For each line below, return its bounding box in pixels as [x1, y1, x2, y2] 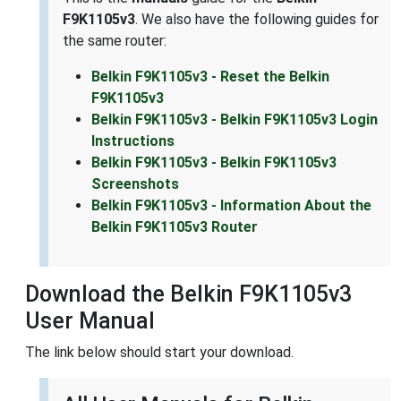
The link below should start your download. [25, 344, 294, 362]
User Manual [25, 308, 155, 335]
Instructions [91, 132, 175, 150]
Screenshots [91, 175, 179, 193]
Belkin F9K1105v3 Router [91, 218, 258, 236]
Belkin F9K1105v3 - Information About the [91, 197, 371, 215]
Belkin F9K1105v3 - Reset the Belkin [91, 68, 329, 86]
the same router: [63, 32, 166, 50]
